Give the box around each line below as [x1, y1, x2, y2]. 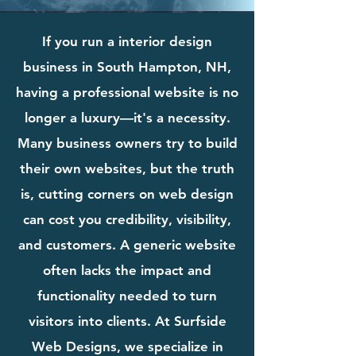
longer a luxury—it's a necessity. [24, 109, 230, 126]
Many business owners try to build [17, 134, 238, 151]
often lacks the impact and [43, 261, 211, 278]
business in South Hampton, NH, [23, 58, 231, 75]
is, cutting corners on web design [21, 185, 234, 202]
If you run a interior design [42, 33, 212, 49]
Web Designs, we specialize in [31, 338, 223, 354]
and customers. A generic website [18, 236, 236, 253]
